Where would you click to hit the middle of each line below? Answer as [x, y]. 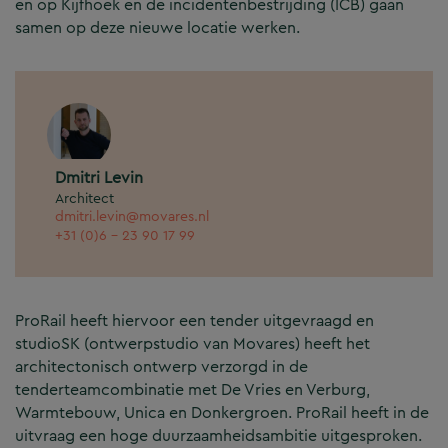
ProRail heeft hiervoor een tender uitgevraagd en [194, 321]
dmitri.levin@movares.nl [132, 216]
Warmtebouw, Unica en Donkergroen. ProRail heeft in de [222, 413]
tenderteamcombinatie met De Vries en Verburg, [192, 390]
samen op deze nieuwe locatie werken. [157, 28]
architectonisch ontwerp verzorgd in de [161, 367]
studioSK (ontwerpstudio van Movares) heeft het [192, 344]
